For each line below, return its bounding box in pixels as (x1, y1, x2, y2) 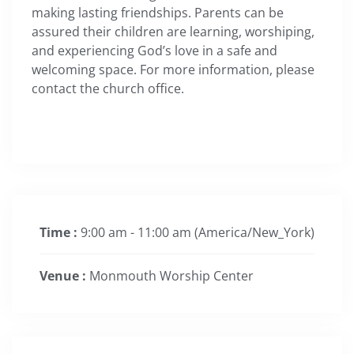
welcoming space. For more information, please (32, 60, 314, 78)
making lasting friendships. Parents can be (32, 3, 284, 21)
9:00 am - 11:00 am (81, 224, 194, 242)
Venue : (40, 267, 89, 285)
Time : (40, 224, 81, 242)
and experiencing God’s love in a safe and (32, 41, 277, 59)
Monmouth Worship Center (89, 267, 254, 285)
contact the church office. (32, 79, 184, 97)
